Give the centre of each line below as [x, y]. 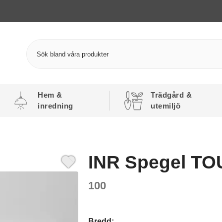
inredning [55, 106]
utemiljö [166, 106]
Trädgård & [171, 95]
